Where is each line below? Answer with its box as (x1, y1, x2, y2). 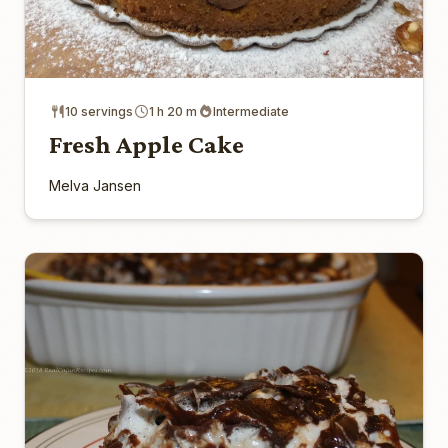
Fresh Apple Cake (49, 130, 244, 160)
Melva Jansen (49, 177, 141, 195)
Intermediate (213, 104, 289, 120)
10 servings (65, 104, 133, 120)
